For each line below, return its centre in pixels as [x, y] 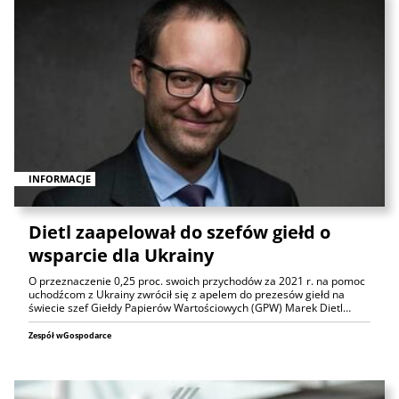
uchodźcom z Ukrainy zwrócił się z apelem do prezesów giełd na [187, 294]
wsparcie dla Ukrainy [121, 255]
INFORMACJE [60, 178]
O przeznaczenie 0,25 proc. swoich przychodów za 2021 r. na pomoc [197, 281]
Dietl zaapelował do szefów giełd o [179, 232]
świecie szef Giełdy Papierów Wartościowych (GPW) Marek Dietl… [190, 307]
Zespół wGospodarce [70, 335]
